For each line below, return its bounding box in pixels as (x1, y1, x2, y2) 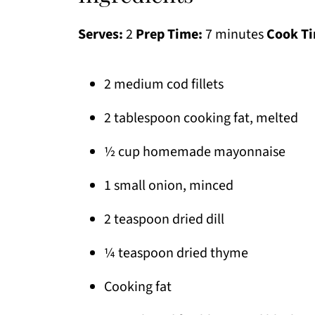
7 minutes (202, 25, 266, 45)
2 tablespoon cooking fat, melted (104, 108, 298, 129)
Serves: (78, 25, 123, 45)
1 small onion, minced (104, 176, 233, 196)
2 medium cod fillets (104, 75, 224, 95)
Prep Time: (136, 25, 202, 45)
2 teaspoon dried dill (104, 210, 224, 230)
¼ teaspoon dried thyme (104, 243, 248, 264)
